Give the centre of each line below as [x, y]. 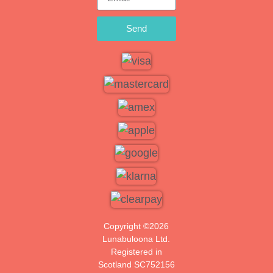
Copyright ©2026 [136, 226]
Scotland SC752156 [136, 264]
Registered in [136, 251]
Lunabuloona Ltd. [136, 239]
